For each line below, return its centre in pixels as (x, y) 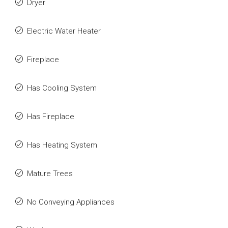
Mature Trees (50, 174)
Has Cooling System (62, 88)
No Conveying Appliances (71, 202)
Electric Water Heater (64, 31)
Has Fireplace (51, 117)
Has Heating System (62, 145)
